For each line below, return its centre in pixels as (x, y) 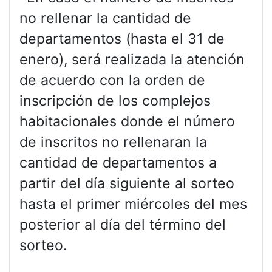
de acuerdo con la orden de (112, 80)
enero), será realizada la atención (132, 59)
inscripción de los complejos (115, 100)
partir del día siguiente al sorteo (127, 183)
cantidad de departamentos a (118, 162)
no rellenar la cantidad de (105, 18)
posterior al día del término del (123, 224)
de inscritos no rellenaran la (113, 142)
